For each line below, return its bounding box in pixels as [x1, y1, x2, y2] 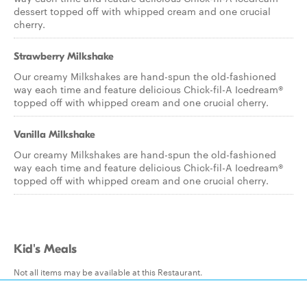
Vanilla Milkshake [14, 128, 95, 140]
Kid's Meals [14, 242, 77, 256]
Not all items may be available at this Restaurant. [14, 265, 203, 278]
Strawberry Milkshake [14, 50, 114, 62]
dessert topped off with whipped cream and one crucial [14, 4, 271, 18]
